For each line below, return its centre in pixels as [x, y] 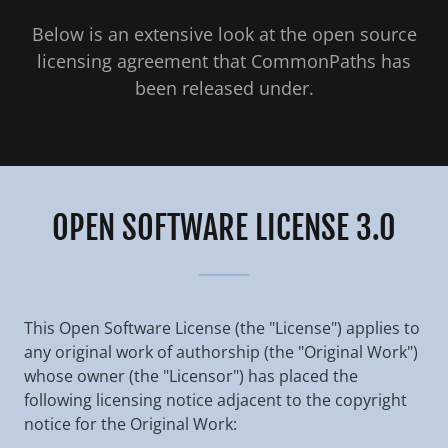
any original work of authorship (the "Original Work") [221, 352]
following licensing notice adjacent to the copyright [215, 400]
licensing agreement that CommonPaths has [224, 61]
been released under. [224, 88]
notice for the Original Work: [130, 424]
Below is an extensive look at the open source [224, 34]
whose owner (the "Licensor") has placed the [191, 376]
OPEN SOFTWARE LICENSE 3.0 [224, 228]
